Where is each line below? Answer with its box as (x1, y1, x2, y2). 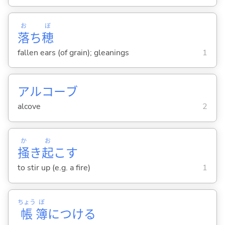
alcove (17, 101, 41, 113)
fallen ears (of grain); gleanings (17, 47, 129, 58)
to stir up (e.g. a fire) (17, 162, 90, 174)
